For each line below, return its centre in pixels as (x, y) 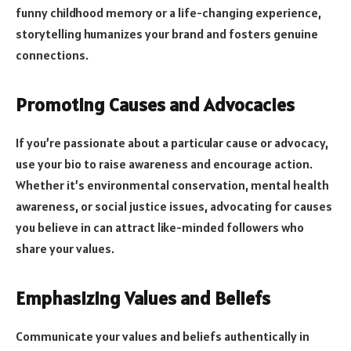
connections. (52, 54)
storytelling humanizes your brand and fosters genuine (167, 33)
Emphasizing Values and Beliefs (143, 299)
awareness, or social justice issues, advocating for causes (174, 206)
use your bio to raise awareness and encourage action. (164, 163)
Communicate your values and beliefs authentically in (163, 337)
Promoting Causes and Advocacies (155, 104)
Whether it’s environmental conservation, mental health (172, 185)
